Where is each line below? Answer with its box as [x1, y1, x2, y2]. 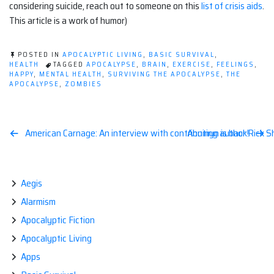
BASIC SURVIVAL [149, 50, 215, 61]
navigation [9, 145, 92, 176]
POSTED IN [18, 50, 62, 61]
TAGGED [53, 59, 86, 70]
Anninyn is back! [187, 125, 249, 141]
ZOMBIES [65, 79, 102, 90]
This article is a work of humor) [9, 13, 127, 29]
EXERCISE [172, 59, 211, 70]
